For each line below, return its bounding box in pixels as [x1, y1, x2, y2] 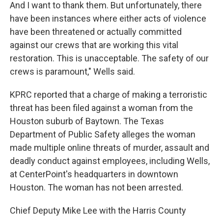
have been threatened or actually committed [10, 27, 182, 37]
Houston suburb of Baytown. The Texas [10, 116, 164, 126]
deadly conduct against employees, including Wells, [10, 156, 210, 166]
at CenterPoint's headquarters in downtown [10, 169, 178, 179]
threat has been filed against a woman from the [10, 103, 193, 113]
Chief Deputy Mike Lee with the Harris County [10, 205, 186, 216]
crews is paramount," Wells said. [10, 66, 135, 77]
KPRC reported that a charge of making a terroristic [10, 89, 207, 100]
